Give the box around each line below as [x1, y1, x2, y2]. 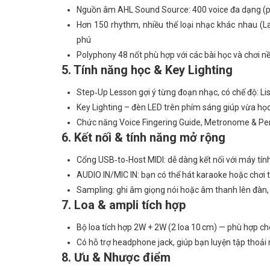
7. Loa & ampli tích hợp [61, 198, 186, 212]
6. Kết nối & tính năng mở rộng [61, 130, 225, 145]
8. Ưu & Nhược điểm [61, 250, 171, 265]
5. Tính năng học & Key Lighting [61, 63, 233, 77]
